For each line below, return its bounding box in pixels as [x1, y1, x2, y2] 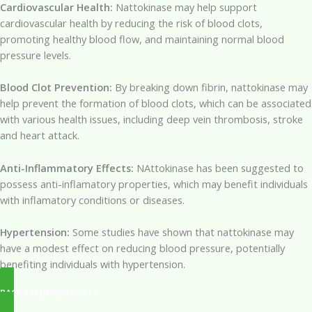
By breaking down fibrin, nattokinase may [112, 80, 308, 95]
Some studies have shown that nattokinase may [70, 225, 294, 240]
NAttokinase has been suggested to [134, 160, 304, 175]
